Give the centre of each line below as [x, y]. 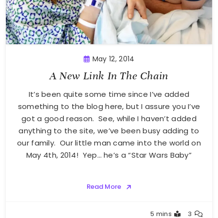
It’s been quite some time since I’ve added [109, 94]
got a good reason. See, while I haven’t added [109, 119]
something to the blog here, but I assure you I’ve [109, 107]
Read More [104, 187]
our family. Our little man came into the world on [109, 143]
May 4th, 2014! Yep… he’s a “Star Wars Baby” [109, 155]
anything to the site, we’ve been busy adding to [109, 131]
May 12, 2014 [113, 59]
